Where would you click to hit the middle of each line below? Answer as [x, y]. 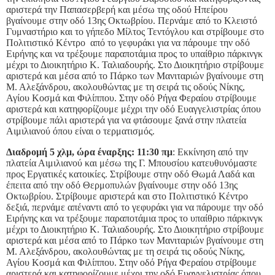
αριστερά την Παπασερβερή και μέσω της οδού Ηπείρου [117, 10]
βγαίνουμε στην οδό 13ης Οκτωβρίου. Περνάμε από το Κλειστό [132, 21]
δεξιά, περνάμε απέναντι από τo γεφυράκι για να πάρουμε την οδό [135, 207]
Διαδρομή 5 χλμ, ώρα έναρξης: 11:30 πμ [89, 152]
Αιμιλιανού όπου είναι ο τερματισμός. [80, 131]
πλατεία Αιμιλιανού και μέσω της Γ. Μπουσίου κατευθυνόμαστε [132, 163]
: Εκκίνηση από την [210, 152]
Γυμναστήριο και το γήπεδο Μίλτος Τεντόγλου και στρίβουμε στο [135, 32]
